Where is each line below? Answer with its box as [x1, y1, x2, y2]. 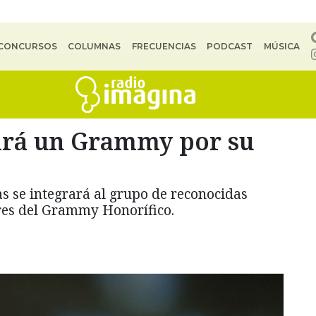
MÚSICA [263, 41, 300, 51]
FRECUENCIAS [131, 41, 196, 51]
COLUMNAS [68, 41, 121, 51]
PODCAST [207, 41, 253, 51]
